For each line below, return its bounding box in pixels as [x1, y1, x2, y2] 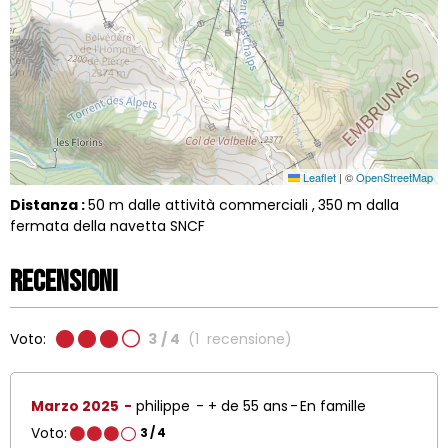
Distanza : [10, 194, 88, 215]
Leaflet [300, 168, 336, 185]
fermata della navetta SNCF [10, 215, 205, 236]
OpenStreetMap [356, 168, 433, 185]
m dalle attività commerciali [109, 194, 312, 215]
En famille [300, 396, 366, 416]
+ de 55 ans [208, 396, 288, 416]
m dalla [347, 194, 399, 215]
